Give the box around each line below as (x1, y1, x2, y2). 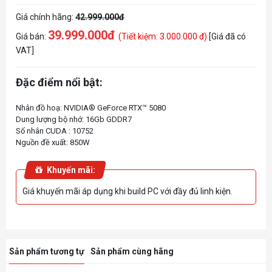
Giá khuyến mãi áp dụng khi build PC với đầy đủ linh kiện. (22, 186, 233, 196)
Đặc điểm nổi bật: (16, 75, 103, 89)
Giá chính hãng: (16, 12, 75, 22)
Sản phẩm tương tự (9, 246, 84, 256)
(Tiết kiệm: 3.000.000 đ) (118, 32, 209, 42)
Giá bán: (16, 32, 48, 42)
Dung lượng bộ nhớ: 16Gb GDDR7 (16, 114, 132, 124)
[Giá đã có (209, 32, 246, 42)
